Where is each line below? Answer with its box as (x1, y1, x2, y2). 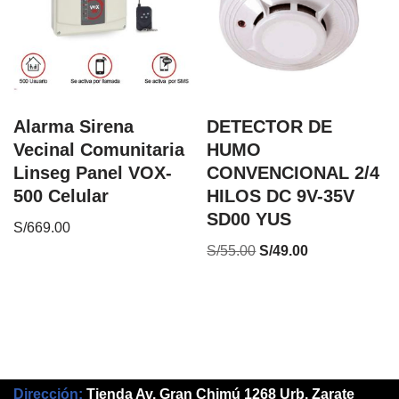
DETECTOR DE (207, 117, 333, 137)
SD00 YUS (207, 209, 292, 230)
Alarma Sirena (13, 117, 134, 137)
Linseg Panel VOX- (13, 163, 172, 183)
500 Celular (13, 186, 109, 207)
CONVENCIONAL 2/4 (207, 163, 380, 183)
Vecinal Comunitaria (13, 140, 184, 160)
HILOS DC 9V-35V (207, 186, 355, 207)
